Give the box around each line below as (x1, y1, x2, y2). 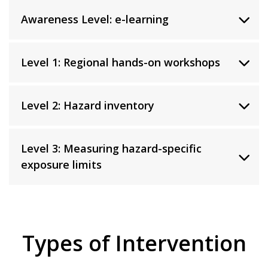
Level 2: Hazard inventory (21, 98, 154, 112)
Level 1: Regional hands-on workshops (21, 54, 220, 69)
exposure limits (21, 157, 102, 172)
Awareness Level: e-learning (21, 11, 169, 26)
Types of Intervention (22, 228, 246, 258)
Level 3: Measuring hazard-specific (21, 141, 202, 156)
